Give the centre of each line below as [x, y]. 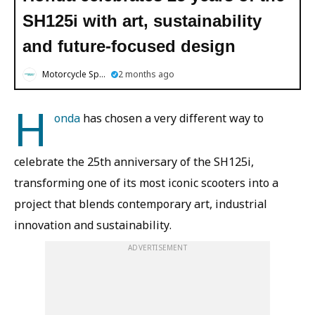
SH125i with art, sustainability [142, 21]
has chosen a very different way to [172, 118]
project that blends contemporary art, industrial [141, 204]
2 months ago [146, 74]
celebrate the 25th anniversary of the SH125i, [134, 162]
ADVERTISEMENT [157, 247]
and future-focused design [129, 46]
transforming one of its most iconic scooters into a [146, 183]
